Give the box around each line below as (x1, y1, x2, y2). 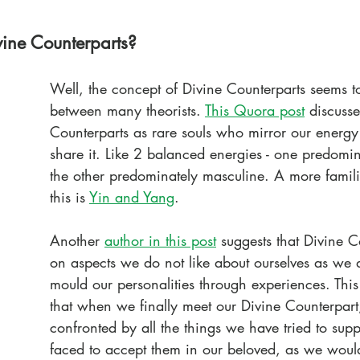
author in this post (104, 231, 216, 251)
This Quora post (205, 100, 305, 121)
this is (50, 187, 89, 207)
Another (50, 231, 104, 251)
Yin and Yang (89, 187, 174, 207)
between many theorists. (50, 100, 205, 121)
